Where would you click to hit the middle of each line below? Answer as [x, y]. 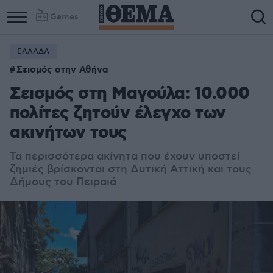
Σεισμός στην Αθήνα [62, 70]
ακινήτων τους [68, 133]
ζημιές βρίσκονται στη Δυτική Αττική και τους [131, 169]
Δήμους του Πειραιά [63, 182]
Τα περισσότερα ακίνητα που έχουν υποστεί [125, 157]
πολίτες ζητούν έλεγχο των [118, 114]
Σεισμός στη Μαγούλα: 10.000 [130, 94]
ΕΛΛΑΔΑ [33, 51]
